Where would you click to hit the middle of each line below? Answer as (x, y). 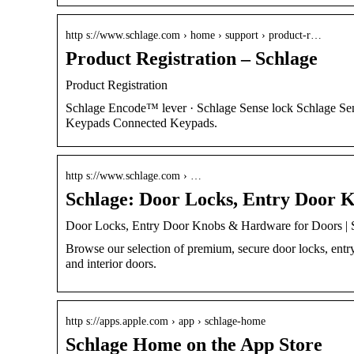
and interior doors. (111, 263)
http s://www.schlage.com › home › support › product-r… (194, 35)
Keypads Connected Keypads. (141, 122)
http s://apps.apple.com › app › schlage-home (166, 321)
